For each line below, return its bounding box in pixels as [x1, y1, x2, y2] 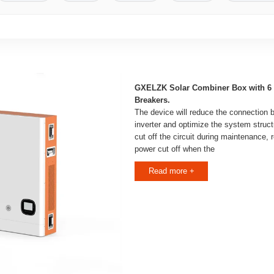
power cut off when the [135, 144, 215, 154]
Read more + [148, 166, 194, 176]
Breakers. [135, 95, 170, 105]
